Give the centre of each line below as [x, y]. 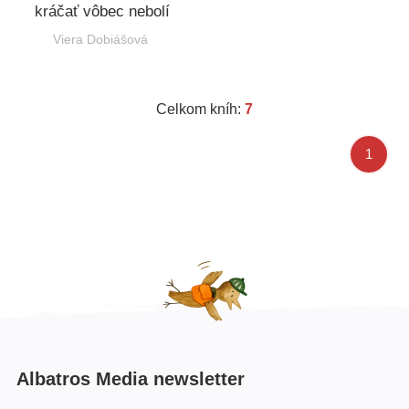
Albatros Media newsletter [131, 378]
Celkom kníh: [200, 110]
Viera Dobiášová [100, 39]
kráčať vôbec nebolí [102, 11]
